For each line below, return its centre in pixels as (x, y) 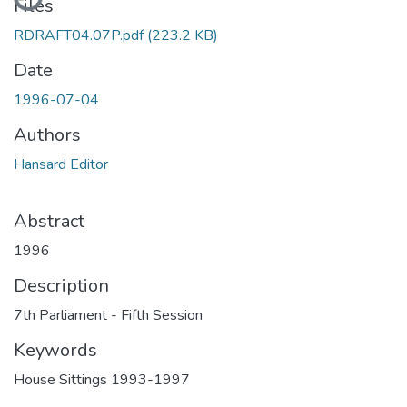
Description (61, 285)
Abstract (49, 221)
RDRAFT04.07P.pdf (80, 35)
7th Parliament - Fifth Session (108, 315)
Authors (47, 134)
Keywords (55, 350)
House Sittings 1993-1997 (102, 379)
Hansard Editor (61, 164)
